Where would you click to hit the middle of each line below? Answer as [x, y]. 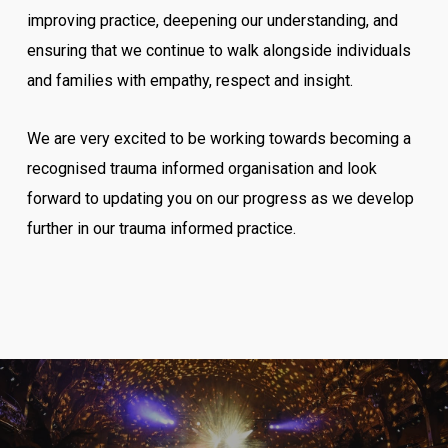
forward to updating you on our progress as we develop [220, 198]
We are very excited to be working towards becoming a [218, 138]
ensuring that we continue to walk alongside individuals [218, 50]
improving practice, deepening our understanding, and [212, 20]
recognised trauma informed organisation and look [201, 168]
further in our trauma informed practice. [161, 228]
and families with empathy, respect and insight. [189, 80]
